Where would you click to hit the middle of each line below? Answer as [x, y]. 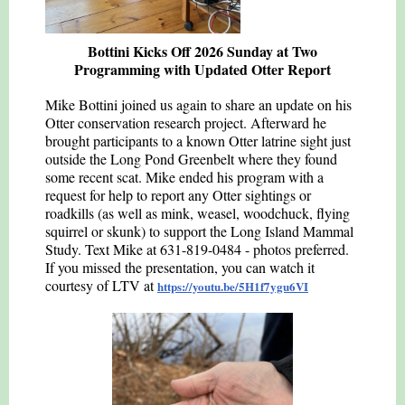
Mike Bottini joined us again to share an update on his [198, 104]
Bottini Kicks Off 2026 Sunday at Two [202, 51]
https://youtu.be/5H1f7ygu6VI [233, 286]
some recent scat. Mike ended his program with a [184, 177]
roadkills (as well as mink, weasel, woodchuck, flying [198, 213]
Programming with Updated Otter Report [202, 69]
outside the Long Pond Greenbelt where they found [191, 159]
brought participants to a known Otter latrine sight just [198, 141]
